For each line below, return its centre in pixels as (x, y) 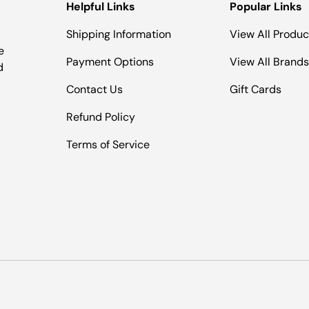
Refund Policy (101, 117)
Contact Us (95, 89)
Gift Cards (255, 89)
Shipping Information (119, 34)
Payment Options (110, 61)
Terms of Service (108, 144)
